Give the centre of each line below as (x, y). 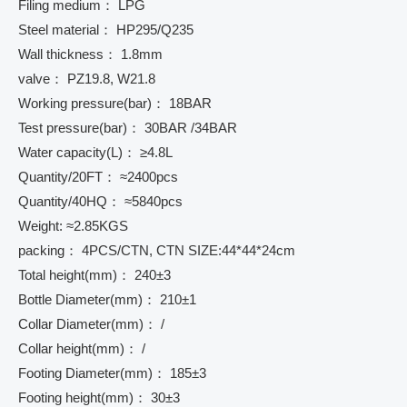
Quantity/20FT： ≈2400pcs (98, 177)
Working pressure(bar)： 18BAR (115, 103)
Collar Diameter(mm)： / (91, 324)
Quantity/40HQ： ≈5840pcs (100, 201)
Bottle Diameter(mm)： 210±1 (107, 299)
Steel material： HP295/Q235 (106, 30)
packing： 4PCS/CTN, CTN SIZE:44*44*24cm (157, 250)
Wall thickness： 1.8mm (90, 54)
